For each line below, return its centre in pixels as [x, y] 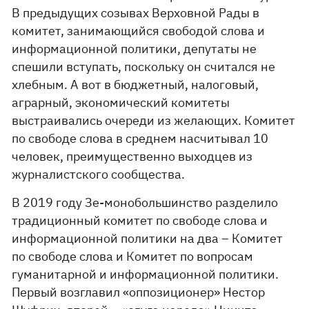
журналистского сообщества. [99, 174]
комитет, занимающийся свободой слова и [139, 31]
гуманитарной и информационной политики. [146, 274]
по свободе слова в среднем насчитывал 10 [140, 138]
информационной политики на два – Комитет [148, 238]
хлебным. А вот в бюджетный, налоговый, [136, 84]
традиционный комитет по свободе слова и [140, 220]
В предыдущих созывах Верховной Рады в [136, 13]
